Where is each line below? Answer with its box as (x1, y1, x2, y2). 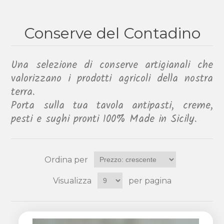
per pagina (128, 175, 171, 185)
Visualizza (52, 175, 91, 185)
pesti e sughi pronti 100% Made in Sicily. (11, 111, 197, 128)
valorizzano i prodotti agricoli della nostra (11, 70, 213, 87)
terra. (11, 84, 35, 101)
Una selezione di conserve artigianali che (11, 57, 213, 74)
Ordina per (44, 154, 88, 164)
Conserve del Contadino (23, 24, 200, 43)
